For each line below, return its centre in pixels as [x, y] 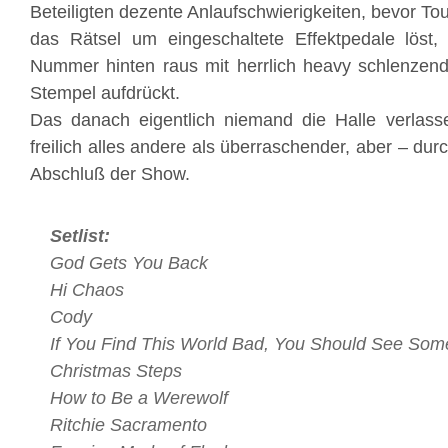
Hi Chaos [87, 290]
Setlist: [80, 236]
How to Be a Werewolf [139, 398]
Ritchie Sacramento [128, 425]
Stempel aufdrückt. [105, 93]
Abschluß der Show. [110, 174]
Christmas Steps [116, 371]
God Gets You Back [129, 263]
